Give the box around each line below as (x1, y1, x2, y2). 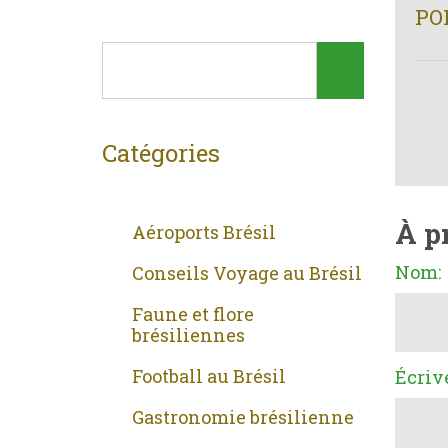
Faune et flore (132, 302, 254, 327)
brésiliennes (132, 323, 245, 348)
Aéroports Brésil (132, 220, 276, 245)
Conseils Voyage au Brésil (132, 261, 362, 286)
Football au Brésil (132, 364, 286, 389)
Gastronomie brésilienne (132, 405, 354, 430)
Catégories (102, 137, 220, 170)
